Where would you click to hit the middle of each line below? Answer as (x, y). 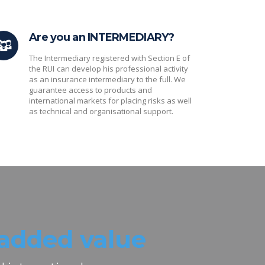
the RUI (42, 69)
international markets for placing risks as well (110, 101)
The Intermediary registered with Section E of (109, 58)
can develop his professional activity (122, 69)
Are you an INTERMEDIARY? (102, 37)
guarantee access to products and (91, 90)
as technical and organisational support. (101, 111)
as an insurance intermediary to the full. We (107, 79)
